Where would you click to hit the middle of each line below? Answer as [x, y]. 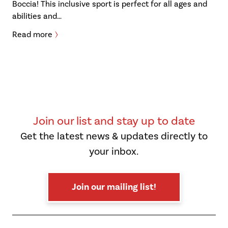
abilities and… [37, 16]
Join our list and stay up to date [114, 121]
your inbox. [114, 152]
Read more [32, 35]
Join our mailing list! [114, 187]
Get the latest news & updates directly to [114, 136]
